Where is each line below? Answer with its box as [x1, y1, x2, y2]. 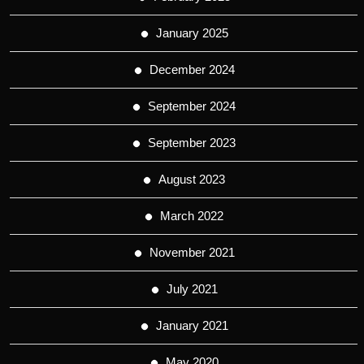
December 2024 [149, 63, 235, 77]
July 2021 [166, 282, 218, 297]
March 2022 [160, 209, 223, 223]
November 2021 [149, 245, 235, 260]
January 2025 [155, 26, 228, 41]
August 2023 [158, 172, 225, 187]
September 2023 [148, 136, 236, 150]
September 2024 [148, 99, 236, 114]
